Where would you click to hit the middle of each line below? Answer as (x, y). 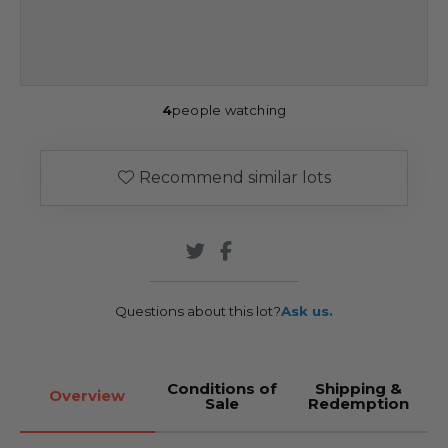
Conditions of (221, 388)
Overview (87, 396)
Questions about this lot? (198, 310)
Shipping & (359, 388)
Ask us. (307, 310)
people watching (229, 109)
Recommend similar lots (234, 177)
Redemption (359, 403)
